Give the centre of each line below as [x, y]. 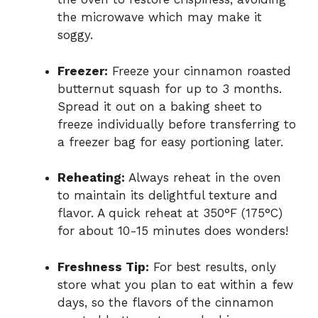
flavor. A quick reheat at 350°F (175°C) [170, 213]
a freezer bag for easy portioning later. [170, 142]
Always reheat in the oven [203, 178]
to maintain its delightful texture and [168, 196]
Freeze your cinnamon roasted [199, 71]
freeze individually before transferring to [177, 124]
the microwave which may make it [160, 17]
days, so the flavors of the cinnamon [166, 302]
